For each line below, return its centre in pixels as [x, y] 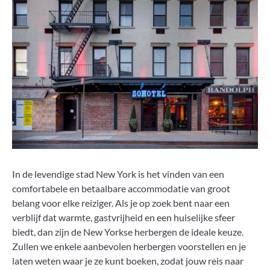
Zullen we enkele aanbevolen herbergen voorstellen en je [129, 246]
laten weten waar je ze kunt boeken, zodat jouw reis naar [128, 261]
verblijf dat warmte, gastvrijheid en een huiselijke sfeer [124, 218]
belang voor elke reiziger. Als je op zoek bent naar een [121, 203]
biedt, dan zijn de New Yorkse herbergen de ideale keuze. [128, 232]
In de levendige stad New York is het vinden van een [118, 174]
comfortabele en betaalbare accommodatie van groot [121, 189]
